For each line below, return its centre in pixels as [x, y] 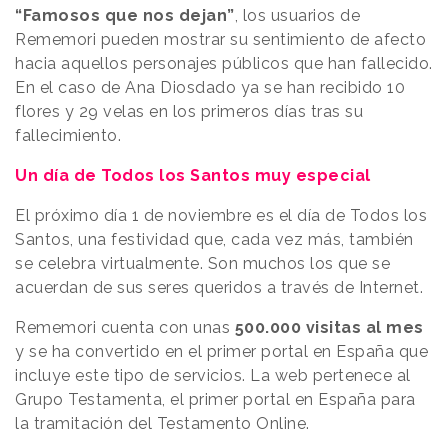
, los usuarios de [297, 16]
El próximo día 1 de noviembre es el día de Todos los [221, 216]
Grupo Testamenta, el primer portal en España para [215, 400]
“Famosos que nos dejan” [125, 16]
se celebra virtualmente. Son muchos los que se [202, 264]
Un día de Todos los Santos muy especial [193, 176]
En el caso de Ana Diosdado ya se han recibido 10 [210, 88]
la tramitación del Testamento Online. [162, 424]
